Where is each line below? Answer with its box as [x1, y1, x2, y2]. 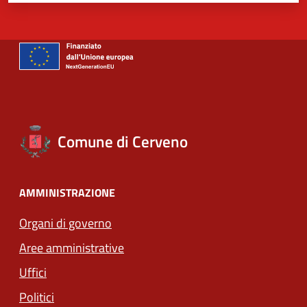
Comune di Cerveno [58, 129, 188, 153]
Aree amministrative [19, 238, 124, 257]
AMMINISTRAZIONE [19, 184, 115, 201]
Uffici [19, 262, 47, 282]
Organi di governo [19, 213, 112, 232]
